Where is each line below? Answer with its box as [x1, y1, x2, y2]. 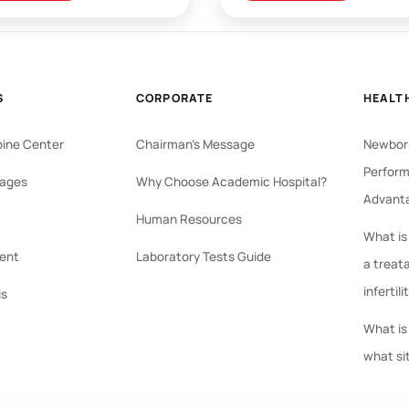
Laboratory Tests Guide [135, 247, 271, 265]
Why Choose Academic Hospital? [135, 173, 327, 190]
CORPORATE [135, 89, 214, 106]
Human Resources [135, 210, 242, 227]
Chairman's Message [135, 135, 255, 152]
